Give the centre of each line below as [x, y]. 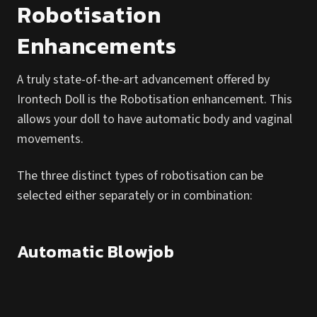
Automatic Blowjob [96, 252]
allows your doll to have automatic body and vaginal [155, 119]
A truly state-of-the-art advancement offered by [143, 80]
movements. [52, 139]
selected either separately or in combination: [135, 196]
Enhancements [97, 46]
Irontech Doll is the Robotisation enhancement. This [155, 99]
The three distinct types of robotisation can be [140, 176]
